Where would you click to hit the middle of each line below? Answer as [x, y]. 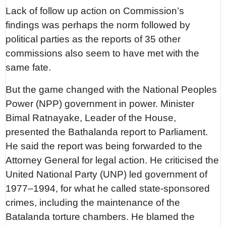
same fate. [30, 67]
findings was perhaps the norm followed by [98, 25]
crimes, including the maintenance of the [93, 202]
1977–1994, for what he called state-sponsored [108, 188]
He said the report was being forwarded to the [104, 146]
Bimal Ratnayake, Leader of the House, [91, 118]
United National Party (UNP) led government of [107, 174]
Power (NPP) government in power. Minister [100, 103]
